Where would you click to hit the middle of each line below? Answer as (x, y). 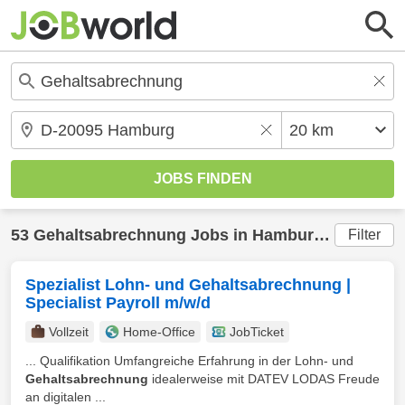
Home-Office (159, 332)
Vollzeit (69, 332)
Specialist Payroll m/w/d (118, 303)
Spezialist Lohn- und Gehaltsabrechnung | (188, 285)
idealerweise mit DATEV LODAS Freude (264, 379)
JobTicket (257, 332)
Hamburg (283, 235)
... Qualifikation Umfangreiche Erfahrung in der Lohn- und (189, 361)
